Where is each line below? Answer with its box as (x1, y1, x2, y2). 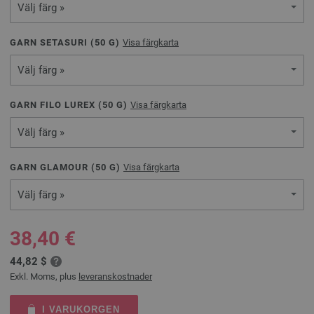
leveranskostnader (78, 271, 152, 282)
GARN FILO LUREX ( (10, 100, 102, 110)
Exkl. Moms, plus (10, 271, 78, 282)
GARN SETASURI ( (10, 37, 95, 48)
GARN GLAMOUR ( (10, 162, 95, 172)
